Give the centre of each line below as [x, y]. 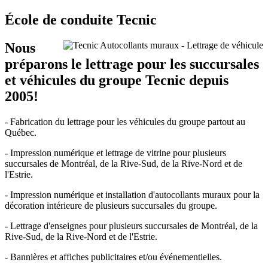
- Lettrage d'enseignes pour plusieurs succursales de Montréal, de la [131, 226]
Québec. [21, 133]
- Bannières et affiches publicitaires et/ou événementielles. [115, 257]
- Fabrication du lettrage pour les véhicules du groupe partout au [125, 122]
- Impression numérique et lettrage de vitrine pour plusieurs [115, 153]
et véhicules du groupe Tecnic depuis [117, 80]
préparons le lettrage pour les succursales [132, 64]
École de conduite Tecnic [81, 20]
